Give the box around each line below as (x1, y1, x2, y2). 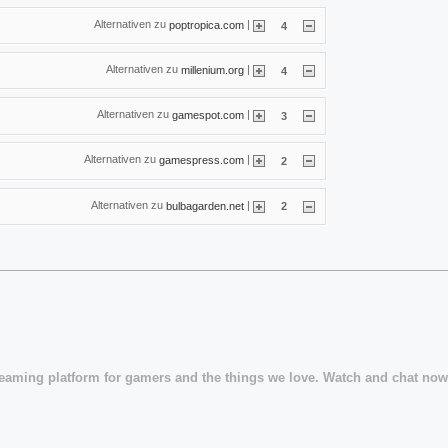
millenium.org (181, 63, 244, 76)
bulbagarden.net (166, 199, 244, 212)
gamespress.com (159, 153, 244, 166)
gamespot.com (172, 108, 244, 121)
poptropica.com (169, 18, 244, 31)
